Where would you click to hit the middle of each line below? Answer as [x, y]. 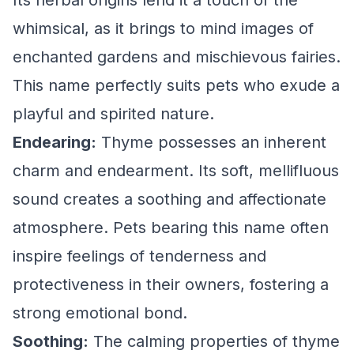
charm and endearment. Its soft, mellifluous [176, 171]
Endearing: [55, 142]
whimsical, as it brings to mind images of [163, 28]
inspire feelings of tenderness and [139, 256]
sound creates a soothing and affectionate [169, 199]
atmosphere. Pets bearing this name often [171, 228]
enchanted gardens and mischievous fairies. [177, 57]
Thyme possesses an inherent [211, 142]
